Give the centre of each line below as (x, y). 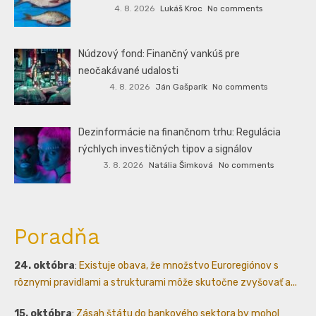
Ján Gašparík (181, 87)
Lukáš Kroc (181, 8)
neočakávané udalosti (129, 71)
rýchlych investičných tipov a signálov (166, 149)
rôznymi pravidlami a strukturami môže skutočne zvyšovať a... (156, 282)
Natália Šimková (181, 165)
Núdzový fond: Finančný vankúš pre (159, 54)
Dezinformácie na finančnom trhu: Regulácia (180, 132)
